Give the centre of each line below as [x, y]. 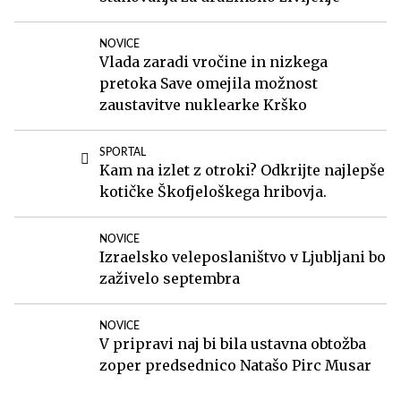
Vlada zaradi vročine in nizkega [213, 61]
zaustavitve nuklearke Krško [203, 104]
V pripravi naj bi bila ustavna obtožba [233, 343]
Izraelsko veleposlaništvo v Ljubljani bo [243, 256]
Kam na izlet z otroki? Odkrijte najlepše [242, 170]
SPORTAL [123, 152]
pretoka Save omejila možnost [209, 83]
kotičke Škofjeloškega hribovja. [213, 191]
